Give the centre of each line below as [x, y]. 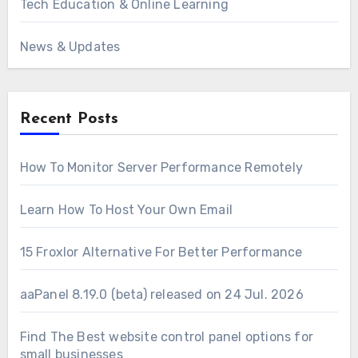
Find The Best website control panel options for [166, 336]
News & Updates [70, 46]
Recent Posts [69, 119]
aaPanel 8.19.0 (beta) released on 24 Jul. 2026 [161, 294]
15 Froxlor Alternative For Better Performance [161, 252]
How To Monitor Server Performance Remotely [161, 167]
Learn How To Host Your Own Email [126, 209]
